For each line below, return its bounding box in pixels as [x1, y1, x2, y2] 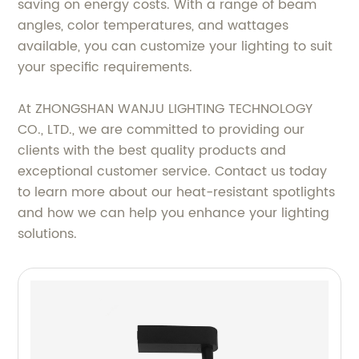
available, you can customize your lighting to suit [18, 36, 333, 57]
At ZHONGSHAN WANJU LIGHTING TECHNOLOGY [18, 99, 313, 119]
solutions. [18, 224, 78, 244]
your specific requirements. [18, 57, 193, 78]
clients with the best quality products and [18, 140, 287, 161]
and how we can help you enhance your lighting [18, 203, 330, 224]
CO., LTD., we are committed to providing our [18, 119, 305, 140]
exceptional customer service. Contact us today [18, 161, 328, 182]
